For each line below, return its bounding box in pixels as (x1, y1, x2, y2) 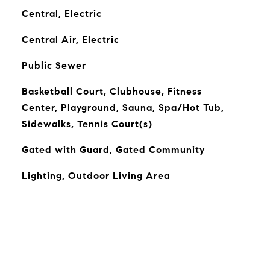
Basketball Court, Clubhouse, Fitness (21, 86, 202, 97)
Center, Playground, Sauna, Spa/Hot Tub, (21, 102, 224, 113)
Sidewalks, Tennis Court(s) (21, 118, 152, 130)
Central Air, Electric (21, 34, 119, 45)
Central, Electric (21, 8, 102, 19)
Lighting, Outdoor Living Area (21, 170, 170, 181)
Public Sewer (21, 60, 86, 71)
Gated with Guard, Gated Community (21, 144, 205, 155)
